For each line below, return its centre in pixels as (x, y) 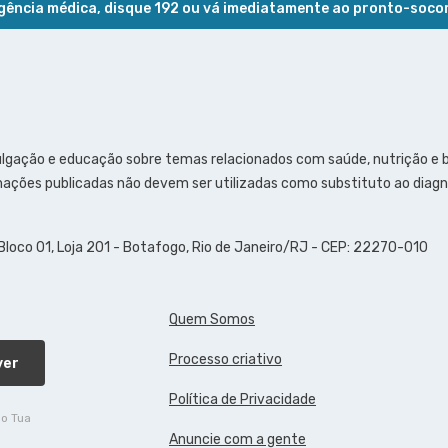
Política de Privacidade (242, 400)
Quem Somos (212, 320)
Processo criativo (225, 360)
